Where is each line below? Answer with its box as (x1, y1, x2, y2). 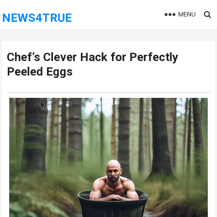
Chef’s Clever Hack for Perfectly (7, 50, 179, 64)
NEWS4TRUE (2, 11, 72, 25)
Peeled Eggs (7, 65, 73, 78)
